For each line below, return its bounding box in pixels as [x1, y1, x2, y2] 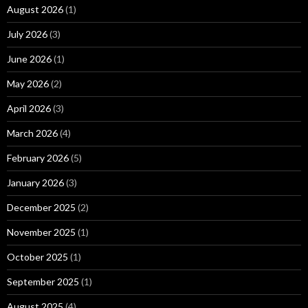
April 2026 [7, 102, 51, 114]
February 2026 [7, 152, 69, 164]
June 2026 [7, 53, 52, 65]
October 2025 [7, 251, 68, 263]
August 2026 [7, 3, 63, 15]
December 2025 [7, 201, 76, 213]
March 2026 [7, 127, 58, 139]
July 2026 [7, 28, 47, 40]
